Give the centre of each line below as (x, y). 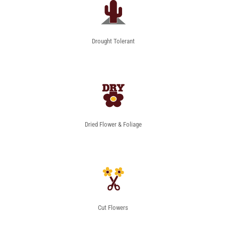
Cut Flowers (113, 208)
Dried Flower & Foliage (113, 125)
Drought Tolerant (113, 41)
